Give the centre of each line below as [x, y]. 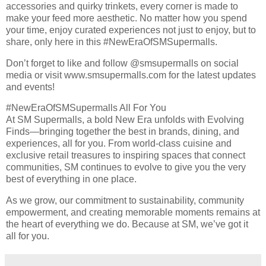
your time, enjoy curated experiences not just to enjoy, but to [131, 30]
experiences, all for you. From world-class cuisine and [119, 144]
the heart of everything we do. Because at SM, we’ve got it [127, 224]
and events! [30, 87]
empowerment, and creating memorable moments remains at [133, 213]
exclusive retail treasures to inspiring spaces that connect [126, 156]
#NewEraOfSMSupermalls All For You [86, 108]
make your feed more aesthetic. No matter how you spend [126, 18]
